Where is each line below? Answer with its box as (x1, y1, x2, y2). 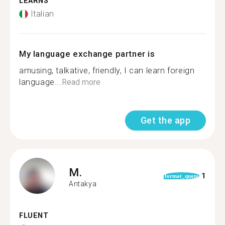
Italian (30, 9, 54, 19)
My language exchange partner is (19, 49, 155, 59)
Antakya (69, 179, 97, 188)
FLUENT (19, 211, 49, 220)
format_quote (164, 173, 198, 179)
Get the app (140, 115, 190, 126)
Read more (61, 77, 100, 87)
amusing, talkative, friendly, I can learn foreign (19, 66, 195, 75)
